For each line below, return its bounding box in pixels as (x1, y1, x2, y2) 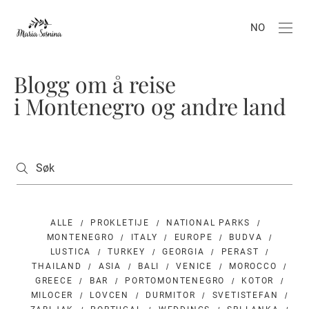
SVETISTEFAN (212, 290, 279, 300)
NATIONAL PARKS (166, 217, 251, 228)
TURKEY (108, 246, 146, 257)
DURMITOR (146, 290, 196, 300)
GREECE (34, 275, 73, 286)
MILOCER (30, 290, 74, 300)
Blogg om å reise (14, 68, 176, 99)
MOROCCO (229, 261, 277, 271)
